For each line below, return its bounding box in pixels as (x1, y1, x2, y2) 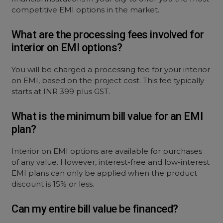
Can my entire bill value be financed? (11, 203, 178, 215)
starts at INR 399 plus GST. (11, 87, 111, 96)
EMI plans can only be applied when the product (11, 168, 198, 178)
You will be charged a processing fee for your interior (11, 65, 211, 74)
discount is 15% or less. (11, 179, 95, 189)
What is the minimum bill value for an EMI (11, 110, 203, 122)
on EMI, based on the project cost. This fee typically (11, 76, 205, 85)
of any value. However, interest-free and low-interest (11, 157, 210, 167)
